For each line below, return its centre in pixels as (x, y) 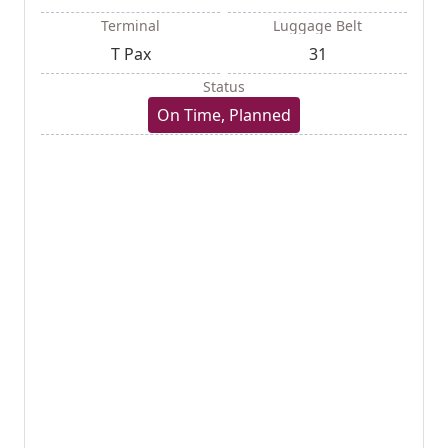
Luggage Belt (317, 26)
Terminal (130, 26)
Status (224, 87)
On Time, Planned (224, 115)
